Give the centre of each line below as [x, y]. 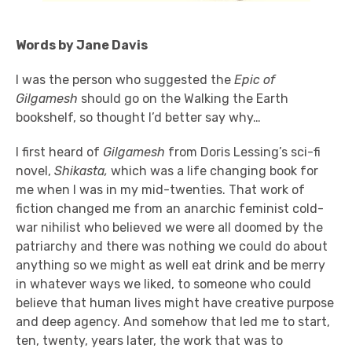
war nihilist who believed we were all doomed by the [169, 227]
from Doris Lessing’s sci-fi [244, 152]
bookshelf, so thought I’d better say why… [138, 117]
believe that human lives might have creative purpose [175, 302]
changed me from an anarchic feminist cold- [190, 208]
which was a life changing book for [213, 170]
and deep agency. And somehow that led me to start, [173, 321]
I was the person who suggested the [123, 79]
